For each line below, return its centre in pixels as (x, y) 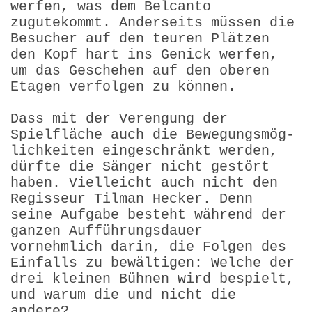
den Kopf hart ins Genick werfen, (144, 54)
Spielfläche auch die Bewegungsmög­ (153, 134)
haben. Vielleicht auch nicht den (144, 182)
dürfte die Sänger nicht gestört (140, 166)
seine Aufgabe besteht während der (148, 214)
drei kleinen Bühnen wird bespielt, (153, 279)
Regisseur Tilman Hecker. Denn (132, 198)
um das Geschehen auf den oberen (140, 70)
